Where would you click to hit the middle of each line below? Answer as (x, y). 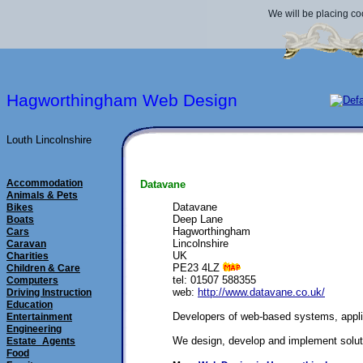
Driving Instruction (49, 293)
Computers (32, 280)
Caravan (26, 244)
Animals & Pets (42, 195)
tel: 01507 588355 (214, 280)
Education (30, 305)
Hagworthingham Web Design (122, 101)
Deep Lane (198, 220)
